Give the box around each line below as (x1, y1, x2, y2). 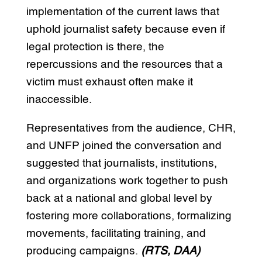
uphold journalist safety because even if (26, 23, 225, 35)
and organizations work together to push (26, 175, 228, 187)
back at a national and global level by (26, 192, 212, 204)
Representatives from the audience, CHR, (26, 122, 236, 134)
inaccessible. (26, 94, 95, 105)
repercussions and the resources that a (26, 58, 223, 70)
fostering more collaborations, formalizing (26, 210, 232, 222)
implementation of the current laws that (26, 6, 219, 18)
